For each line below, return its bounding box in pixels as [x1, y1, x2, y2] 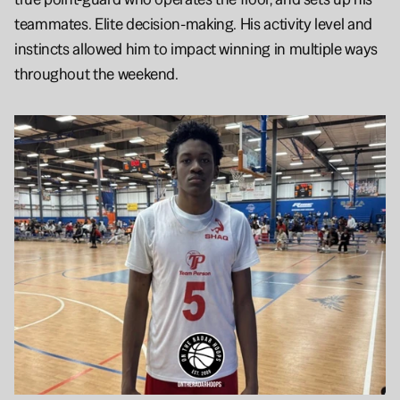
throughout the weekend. [14, 62, 179, 84]
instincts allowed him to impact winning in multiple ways [14, 37, 378, 59]
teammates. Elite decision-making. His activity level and [14, 12, 372, 34]
